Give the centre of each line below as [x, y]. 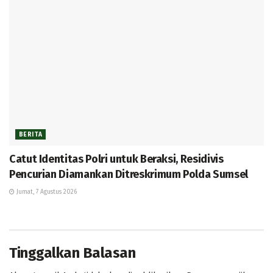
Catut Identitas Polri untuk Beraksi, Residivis [116, 159]
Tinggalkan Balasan [73, 253]
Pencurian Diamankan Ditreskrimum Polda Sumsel [129, 175]
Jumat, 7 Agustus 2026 [46, 192]
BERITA [31, 135]
